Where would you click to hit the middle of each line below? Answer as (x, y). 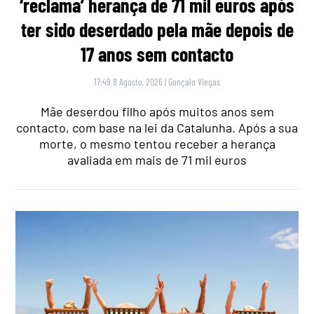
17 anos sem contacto (157, 54)
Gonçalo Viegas (194, 81)
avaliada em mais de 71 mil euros (157, 159)
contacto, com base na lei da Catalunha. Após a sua (157, 127)
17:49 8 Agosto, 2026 (128, 81)
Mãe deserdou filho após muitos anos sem (157, 111)
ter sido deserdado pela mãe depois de (157, 29)
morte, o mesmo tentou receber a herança (157, 143)
